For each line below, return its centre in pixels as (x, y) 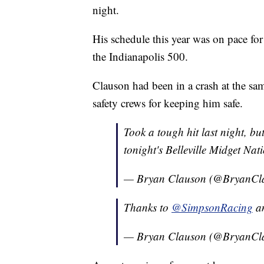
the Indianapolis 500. (140, 57)
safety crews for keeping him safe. (168, 103)
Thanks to (148, 207)
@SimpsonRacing (212, 207)
